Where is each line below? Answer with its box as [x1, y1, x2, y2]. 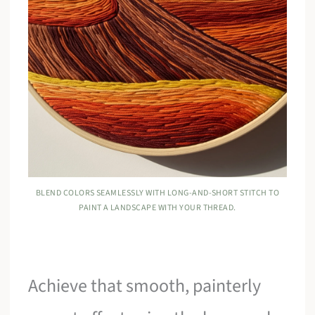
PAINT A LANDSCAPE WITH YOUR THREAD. [79, 202, 236, 214]
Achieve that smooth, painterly [28, 273, 262, 300]
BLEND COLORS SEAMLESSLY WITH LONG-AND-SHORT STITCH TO [35, 187, 280, 200]
